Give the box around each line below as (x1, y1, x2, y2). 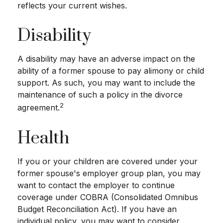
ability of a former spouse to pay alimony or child (17, 66, 204, 76)
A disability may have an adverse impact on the (17, 54, 195, 64)
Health (17, 127, 69, 149)
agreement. (17, 103, 60, 113)
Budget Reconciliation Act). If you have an (17, 204, 177, 214)
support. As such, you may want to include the (17, 78, 195, 88)
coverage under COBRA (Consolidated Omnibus (17, 192, 198, 202)
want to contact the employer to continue (17, 180, 175, 190)
